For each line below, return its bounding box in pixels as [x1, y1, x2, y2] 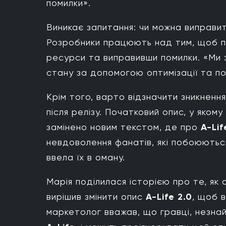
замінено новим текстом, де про [46, 122, 201, 133]
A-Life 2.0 [143, 191, 192, 203]
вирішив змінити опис [46, 191, 143, 202]
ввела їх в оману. [46, 152, 125, 163]
